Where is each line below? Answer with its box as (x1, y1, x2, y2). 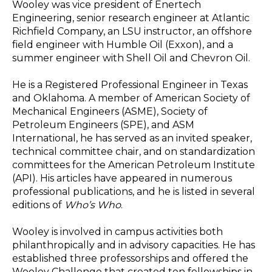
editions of (12, 199, 64, 211)
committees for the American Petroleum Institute (12, 158, 255, 171)
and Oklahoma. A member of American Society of (12, 92, 250, 104)
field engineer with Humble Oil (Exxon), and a (12, 38, 233, 50)
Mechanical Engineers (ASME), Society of (12, 105, 208, 117)
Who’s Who (64, 199, 121, 211)
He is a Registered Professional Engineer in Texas (12, 78, 248, 90)
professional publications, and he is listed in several (12, 185, 255, 197)
